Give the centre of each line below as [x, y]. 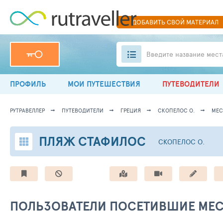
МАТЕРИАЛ [201, 22]
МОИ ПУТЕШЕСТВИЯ [104, 84]
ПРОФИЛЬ [28, 84]
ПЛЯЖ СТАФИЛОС [92, 141]
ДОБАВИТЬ [149, 22]
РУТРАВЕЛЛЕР [27, 110]
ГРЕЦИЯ [131, 110]
